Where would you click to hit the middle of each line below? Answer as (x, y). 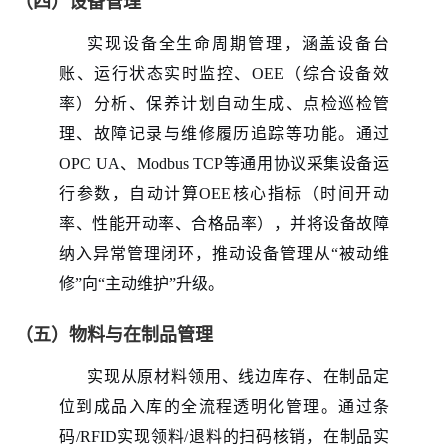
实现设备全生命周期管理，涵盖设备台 (238, 43)
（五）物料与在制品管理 (114, 334)
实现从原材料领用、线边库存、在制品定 (238, 376)
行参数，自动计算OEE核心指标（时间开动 (224, 193)
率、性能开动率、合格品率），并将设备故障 (224, 223)
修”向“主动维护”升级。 (141, 283)
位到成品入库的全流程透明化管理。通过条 (224, 406)
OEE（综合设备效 (320, 73)
